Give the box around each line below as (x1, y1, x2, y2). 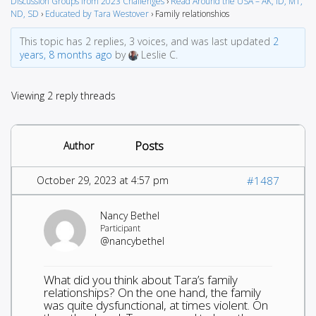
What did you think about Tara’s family (44, 271, 238, 288)
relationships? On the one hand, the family (44, 284, 261, 300)
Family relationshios (155, 7, 229, 20)
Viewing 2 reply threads (11, 88, 116, 102)
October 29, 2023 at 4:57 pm (37, 173, 169, 187)
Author (63, 138, 94, 152)
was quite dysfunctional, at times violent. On (44, 296, 268, 313)
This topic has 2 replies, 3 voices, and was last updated (19, 34, 273, 48)
